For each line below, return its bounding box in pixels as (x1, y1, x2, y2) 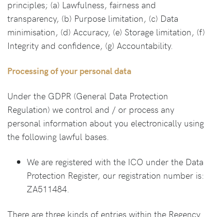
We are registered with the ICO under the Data (27, 155, 203, 168)
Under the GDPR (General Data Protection (7, 90, 168, 102)
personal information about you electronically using (7, 117, 204, 129)
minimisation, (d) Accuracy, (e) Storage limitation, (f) (7, 26, 205, 38)
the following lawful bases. (7, 130, 109, 142)
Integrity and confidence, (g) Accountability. (7, 39, 173, 51)
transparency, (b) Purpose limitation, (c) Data (7, 12, 178, 24)
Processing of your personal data (7, 64, 131, 77)
